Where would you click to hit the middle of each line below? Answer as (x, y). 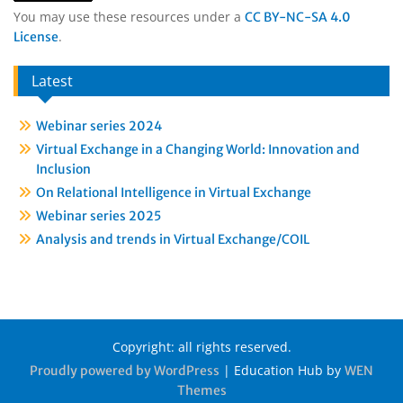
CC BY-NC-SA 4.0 (298, 18)
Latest (52, 81)
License (36, 37)
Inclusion (63, 170)
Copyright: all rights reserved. (201, 347)
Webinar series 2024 (99, 126)
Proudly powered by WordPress (125, 371)
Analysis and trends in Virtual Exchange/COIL (174, 240)
